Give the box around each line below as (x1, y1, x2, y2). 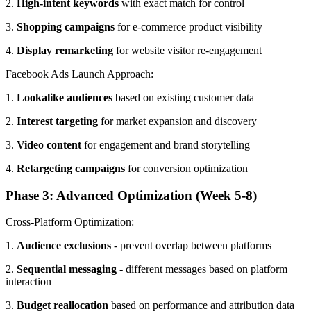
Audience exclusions (17, 239, 111, 252)
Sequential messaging (17, 263, 117, 276)
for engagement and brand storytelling (81, 138, 250, 151)
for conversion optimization (125, 162, 248, 174)
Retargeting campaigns (17, 162, 125, 174)
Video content (17, 138, 81, 151)
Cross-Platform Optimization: (6, 216, 134, 228)
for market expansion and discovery (98, 115, 257, 127)
